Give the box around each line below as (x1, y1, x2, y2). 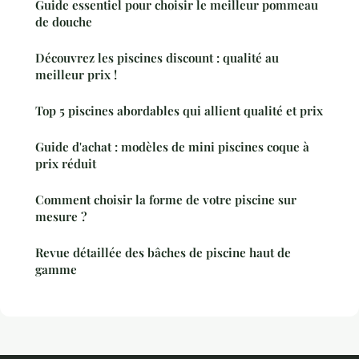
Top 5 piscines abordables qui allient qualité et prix (35, 102, 323, 119)
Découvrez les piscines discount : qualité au (35, 49, 279, 66)
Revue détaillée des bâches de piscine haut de (35, 244, 291, 260)
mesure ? (35, 208, 87, 224)
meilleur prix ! (35, 66, 117, 83)
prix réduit (35, 155, 96, 171)
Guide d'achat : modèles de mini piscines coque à (35, 138, 309, 155)
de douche (35, 13, 92, 30)
